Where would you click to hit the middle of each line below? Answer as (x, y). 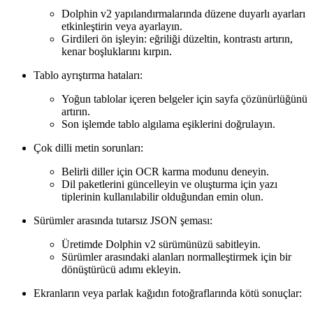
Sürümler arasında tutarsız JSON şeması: (123, 220)
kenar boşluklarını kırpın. (117, 51)
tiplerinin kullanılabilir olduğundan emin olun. (162, 196)
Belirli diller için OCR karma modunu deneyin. (165, 171)
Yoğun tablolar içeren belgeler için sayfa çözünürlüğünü (184, 99)
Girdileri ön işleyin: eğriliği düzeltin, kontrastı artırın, (177, 38)
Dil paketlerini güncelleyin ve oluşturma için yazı (169, 184)
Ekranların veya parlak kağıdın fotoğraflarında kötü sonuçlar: (168, 293)
